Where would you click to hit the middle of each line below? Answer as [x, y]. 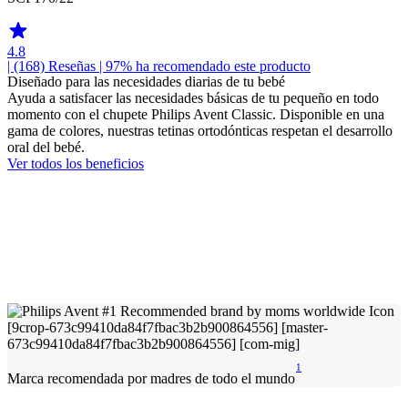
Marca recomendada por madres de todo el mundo [151, 379]
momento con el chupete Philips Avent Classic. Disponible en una [196, 114]
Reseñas [72, 66]
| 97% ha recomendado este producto [203, 66]
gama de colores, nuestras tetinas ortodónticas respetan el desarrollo [200, 130]
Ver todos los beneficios [76, 163]
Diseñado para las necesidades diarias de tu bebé [146, 81]
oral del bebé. [46, 147]
